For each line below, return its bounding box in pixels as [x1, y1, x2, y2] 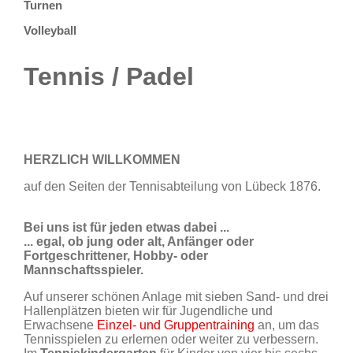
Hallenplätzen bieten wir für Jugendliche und [24, 304, 273, 318]
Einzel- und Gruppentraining [97, 318, 255, 333]
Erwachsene [24, 318, 97, 333]
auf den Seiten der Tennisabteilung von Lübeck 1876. [24, 180, 321, 194]
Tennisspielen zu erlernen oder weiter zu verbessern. [24, 333, 318, 347]
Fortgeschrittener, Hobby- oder [24, 249, 208, 263]
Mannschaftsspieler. [24, 263, 143, 277]
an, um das [255, 318, 319, 333]
